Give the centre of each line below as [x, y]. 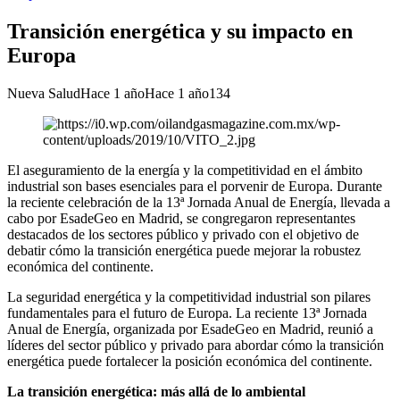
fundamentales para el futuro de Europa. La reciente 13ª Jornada [187, 312]
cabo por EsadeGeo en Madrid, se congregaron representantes [181, 218]
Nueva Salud [44, 93]
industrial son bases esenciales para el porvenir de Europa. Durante [195, 186]
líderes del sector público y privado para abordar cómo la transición [196, 345]
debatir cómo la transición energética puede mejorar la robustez [184, 250]
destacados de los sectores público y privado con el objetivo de [183, 234]
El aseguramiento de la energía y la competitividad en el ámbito [185, 170]
